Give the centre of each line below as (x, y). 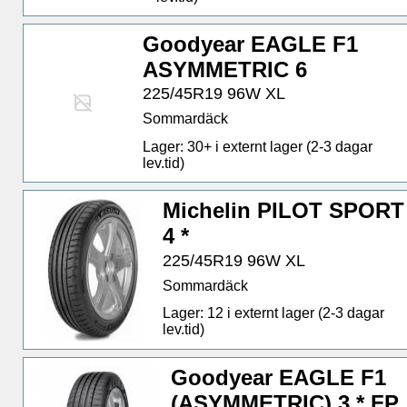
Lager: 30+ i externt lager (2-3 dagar (258, 146)
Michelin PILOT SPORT (284, 211)
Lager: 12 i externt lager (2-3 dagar (274, 313)
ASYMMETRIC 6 (225, 69)
